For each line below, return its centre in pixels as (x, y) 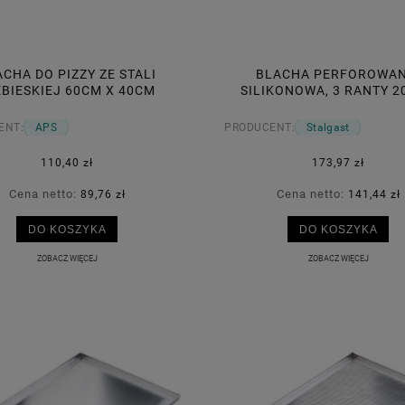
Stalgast (328, 128)
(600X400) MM (338, 106)
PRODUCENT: (259, 128)
